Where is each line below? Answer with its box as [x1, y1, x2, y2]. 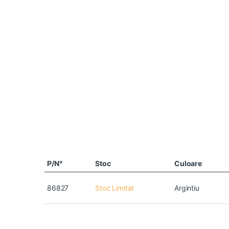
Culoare [174, 159, 202, 168]
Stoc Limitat [95, 184, 134, 193]
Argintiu [174, 184, 199, 193]
